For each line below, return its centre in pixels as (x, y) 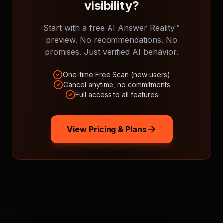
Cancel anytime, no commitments (116, 84)
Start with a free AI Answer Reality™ (111, 28)
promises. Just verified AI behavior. (111, 52)
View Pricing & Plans (107, 129)
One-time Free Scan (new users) (116, 74)
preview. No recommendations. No (111, 40)
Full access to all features (116, 94)
